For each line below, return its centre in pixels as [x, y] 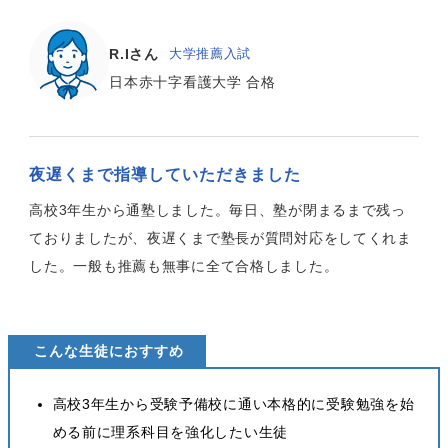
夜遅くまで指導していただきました [165, 174]
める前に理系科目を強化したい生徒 [170, 432]
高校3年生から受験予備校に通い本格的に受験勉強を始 [233, 404]
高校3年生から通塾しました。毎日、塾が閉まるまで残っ [217, 209]
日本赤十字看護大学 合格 [192, 81]
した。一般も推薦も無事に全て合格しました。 [184, 265]
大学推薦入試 [210, 53]
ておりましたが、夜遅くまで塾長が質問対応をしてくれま [220, 237]
